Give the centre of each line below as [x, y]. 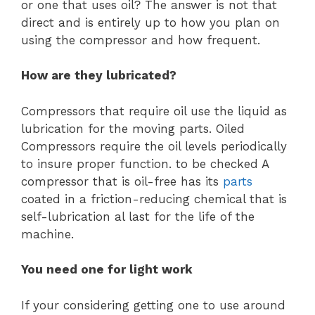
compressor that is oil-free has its [122, 181]
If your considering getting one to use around [153, 305]
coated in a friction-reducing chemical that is [154, 199]
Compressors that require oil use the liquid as [154, 111]
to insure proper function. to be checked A [145, 163]
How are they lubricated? [99, 76]
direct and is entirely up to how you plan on [150, 22]
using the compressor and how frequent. [141, 40]
